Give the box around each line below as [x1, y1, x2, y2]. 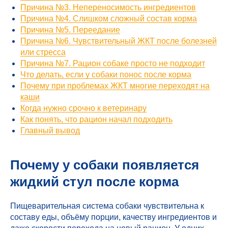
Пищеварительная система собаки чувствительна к [10, 202, 204, 210]
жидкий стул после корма [10, 174, 179, 189]
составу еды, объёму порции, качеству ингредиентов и [10, 213, 217, 221]
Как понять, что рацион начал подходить [20, 115, 173, 124]
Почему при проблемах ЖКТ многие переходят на [20, 81, 210, 90]
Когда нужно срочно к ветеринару [20, 104, 147, 112]
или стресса [20, 48, 66, 56]
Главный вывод [20, 126, 80, 135]
